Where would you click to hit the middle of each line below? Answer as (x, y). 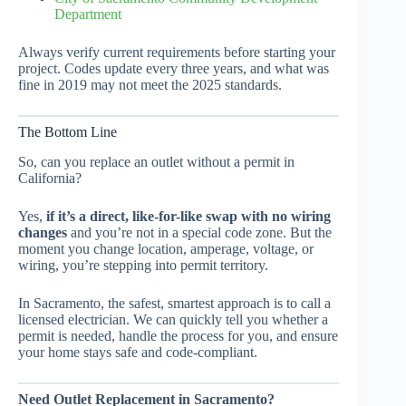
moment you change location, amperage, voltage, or (166, 248)
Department (88, 14)
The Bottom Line (68, 131)
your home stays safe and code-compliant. (138, 352)
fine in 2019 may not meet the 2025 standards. (150, 84)
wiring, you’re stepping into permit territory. (143, 265)
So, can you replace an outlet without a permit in (156, 161)
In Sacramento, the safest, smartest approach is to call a (174, 303)
